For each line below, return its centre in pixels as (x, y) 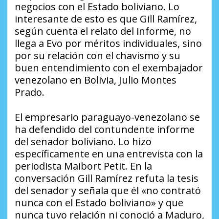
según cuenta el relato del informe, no (103, 31)
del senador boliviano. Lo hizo (83, 142)
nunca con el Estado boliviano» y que (99, 203)
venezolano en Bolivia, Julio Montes (96, 80)
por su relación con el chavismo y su (98, 56)
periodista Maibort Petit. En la (83, 166)
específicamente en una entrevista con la (109, 154)
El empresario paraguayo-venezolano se (107, 117)
